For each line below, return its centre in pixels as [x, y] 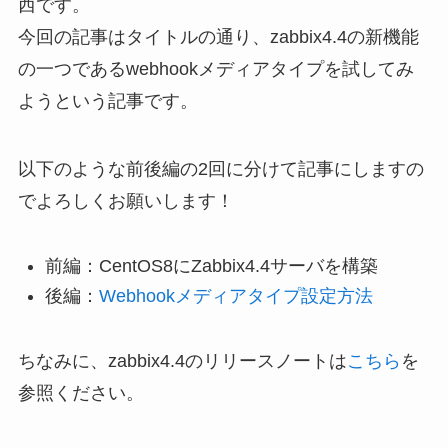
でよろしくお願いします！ [125, 201]
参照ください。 [80, 393]
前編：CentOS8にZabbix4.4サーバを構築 [211, 266]
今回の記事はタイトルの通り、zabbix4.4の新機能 [218, 37]
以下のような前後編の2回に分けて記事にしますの [220, 169]
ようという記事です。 [107, 101]
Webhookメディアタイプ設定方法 [235, 296]
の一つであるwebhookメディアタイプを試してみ [215, 69]
